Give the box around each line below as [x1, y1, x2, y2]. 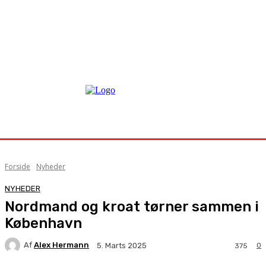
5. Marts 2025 [97, 240, 147, 250]
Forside [5, 161, 30, 172]
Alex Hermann [34, 240, 89, 250]
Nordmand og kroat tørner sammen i [5, 198, 259, 215]
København [5, 214, 82, 232]
